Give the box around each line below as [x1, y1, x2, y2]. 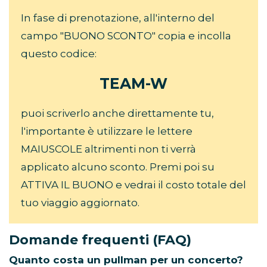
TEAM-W [100, 74, 167, 92]
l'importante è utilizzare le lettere [21, 125, 193, 137]
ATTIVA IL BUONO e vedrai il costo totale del [21, 178, 246, 191]
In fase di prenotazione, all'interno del [21, 11, 215, 24]
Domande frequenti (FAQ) [9, 231, 191, 248]
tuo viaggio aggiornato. [21, 196, 139, 209]
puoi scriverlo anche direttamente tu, [21, 107, 214, 119]
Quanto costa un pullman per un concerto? [9, 253, 243, 266]
